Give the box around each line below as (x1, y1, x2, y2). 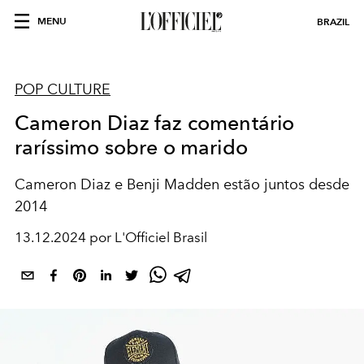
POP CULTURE (15, 80, 110, 98)
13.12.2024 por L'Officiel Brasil (15, 229, 207, 245)
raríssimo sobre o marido (15, 135, 248, 159)
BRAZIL (317, 15, 349, 28)
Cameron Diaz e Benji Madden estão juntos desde (15, 175, 349, 193)
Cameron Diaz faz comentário (15, 110, 295, 135)
